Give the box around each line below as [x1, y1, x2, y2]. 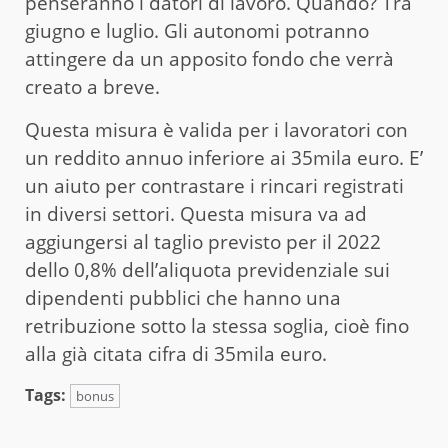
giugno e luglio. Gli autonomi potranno [25, 17, 369, 44]
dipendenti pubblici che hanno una [25, 284, 341, 311]
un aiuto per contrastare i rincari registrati [25, 172, 404, 199]
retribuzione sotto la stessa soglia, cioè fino [25, 312, 409, 339]
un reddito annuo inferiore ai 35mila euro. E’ [25, 144, 423, 171]
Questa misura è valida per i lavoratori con [25, 116, 408, 143]
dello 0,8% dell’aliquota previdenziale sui [25, 256, 390, 283]
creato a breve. [25, 73, 165, 100]
